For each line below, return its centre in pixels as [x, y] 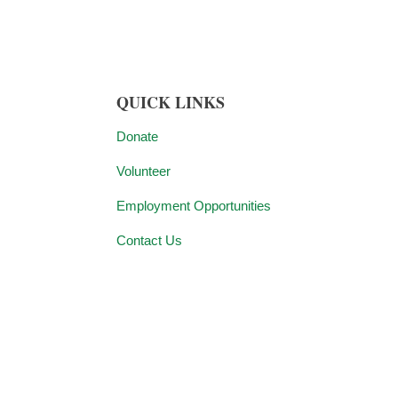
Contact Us [150, 240]
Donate [138, 136]
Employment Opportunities [194, 206]
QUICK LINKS [171, 102]
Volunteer [144, 171]
